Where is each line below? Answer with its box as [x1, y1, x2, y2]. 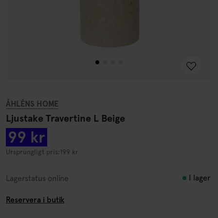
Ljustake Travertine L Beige [6, 112, 125, 124]
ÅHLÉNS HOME [6, 99, 58, 109]
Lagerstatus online [6, 173, 69, 183]
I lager [189, 173, 211, 182]
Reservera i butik [6, 195, 64, 204]
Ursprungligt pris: [6, 148, 60, 156]
